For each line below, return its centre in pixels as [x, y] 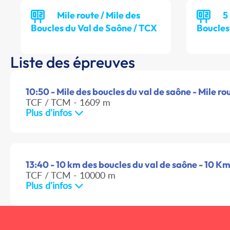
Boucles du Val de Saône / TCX [94, 28]
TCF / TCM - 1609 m [68, 102]
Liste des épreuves [73, 62]
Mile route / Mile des [99, 15]
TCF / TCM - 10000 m [71, 175]
